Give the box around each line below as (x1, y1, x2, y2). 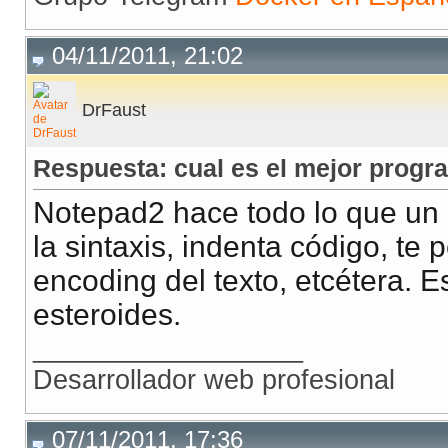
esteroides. (33, 298, 181, 332)
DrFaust (82, 100, 146, 121)
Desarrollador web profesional (33, 364, 395, 396)
